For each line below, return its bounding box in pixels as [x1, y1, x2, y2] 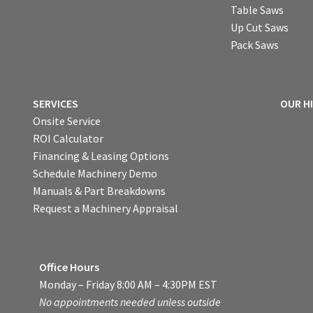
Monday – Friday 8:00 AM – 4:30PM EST [39, 277, 218, 292]
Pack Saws [231, 37, 279, 52]
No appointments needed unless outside [39, 295, 221, 310]
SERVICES [32, 96, 78, 110]
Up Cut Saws [231, 20, 289, 34]
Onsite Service [32, 113, 101, 128]
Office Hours [39, 260, 100, 275]
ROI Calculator [32, 131, 103, 145]
